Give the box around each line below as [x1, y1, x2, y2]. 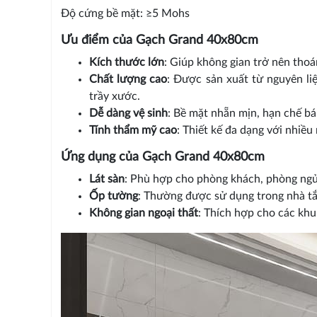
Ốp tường [88, 190, 138, 202]
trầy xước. [88, 90, 140, 102]
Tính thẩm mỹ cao [88, 124, 177, 136]
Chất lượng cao [88, 73, 168, 85]
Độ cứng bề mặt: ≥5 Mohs [60, 7, 190, 19]
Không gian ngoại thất [88, 207, 198, 219]
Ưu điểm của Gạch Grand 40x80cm [60, 33, 258, 47]
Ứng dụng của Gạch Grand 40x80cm [60, 150, 265, 163]
